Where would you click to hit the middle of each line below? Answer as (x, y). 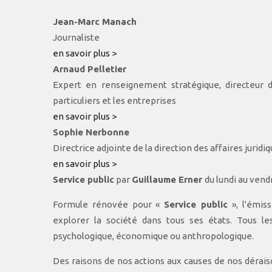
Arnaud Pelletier (90, 69)
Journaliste (76, 37)
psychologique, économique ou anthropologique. (153, 236)
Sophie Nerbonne (91, 132)
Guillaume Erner (168, 179)
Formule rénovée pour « (109, 204)
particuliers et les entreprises (114, 100)
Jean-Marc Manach (95, 22)
